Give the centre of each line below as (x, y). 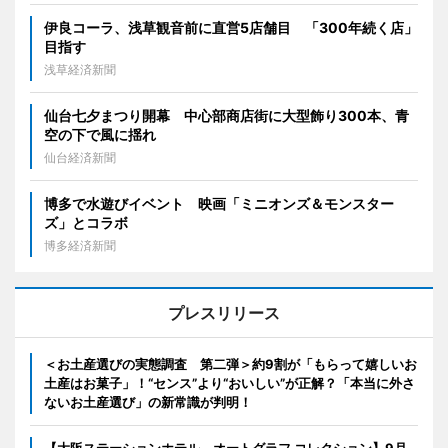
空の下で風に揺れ (100, 135)
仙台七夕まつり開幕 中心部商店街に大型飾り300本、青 (226, 116)
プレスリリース (224, 313)
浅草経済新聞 (80, 70)
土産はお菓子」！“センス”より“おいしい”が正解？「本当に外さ (229, 383)
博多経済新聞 (80, 246)
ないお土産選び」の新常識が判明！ (148, 402)
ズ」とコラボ (86, 223)
